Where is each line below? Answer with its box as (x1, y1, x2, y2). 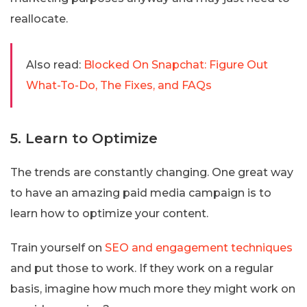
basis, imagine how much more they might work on (10, 282, 295, 295)
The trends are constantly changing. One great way (10, 165, 293, 179)
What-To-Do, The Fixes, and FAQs (26, 78, 212, 92)
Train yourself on (10, 241, 105, 254)
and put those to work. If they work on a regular (10, 261, 273, 275)
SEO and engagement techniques (105, 241, 293, 254)
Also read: (26, 58, 81, 71)
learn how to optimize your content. (10, 206, 208, 220)
